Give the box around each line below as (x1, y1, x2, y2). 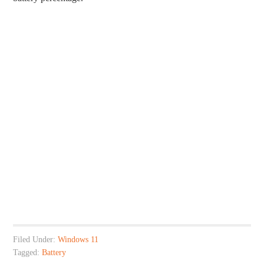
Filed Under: (13, 235, 58, 244)
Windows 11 (58, 235, 99, 244)
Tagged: (13, 247, 42, 257)
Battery (42, 247, 67, 257)
